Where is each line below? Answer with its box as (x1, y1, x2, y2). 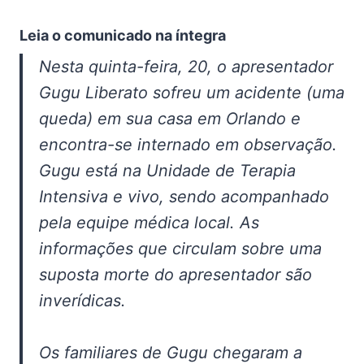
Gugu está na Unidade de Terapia (39, 161, 296, 181)
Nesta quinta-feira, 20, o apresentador (39, 57, 333, 77)
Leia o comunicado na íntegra (19, 27, 226, 45)
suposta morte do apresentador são (39, 265, 312, 285)
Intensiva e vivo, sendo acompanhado (39, 187, 329, 207)
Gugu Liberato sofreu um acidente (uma (39, 83, 344, 103)
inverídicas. (39, 291, 126, 311)
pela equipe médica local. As (39, 213, 259, 233)
